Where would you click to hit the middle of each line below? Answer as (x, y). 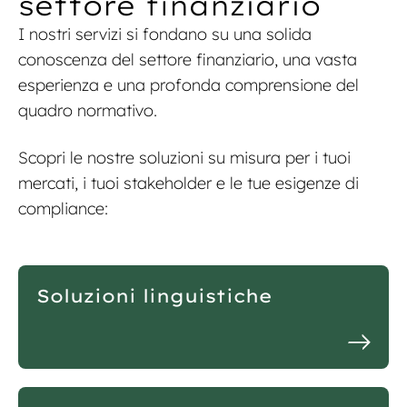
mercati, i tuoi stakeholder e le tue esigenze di (189, 184)
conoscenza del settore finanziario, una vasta (188, 60)
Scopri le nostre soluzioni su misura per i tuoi (184, 158)
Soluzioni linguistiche (154, 296)
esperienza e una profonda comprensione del (189, 85)
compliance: (63, 209)
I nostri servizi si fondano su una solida (165, 35)
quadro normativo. (88, 111)
